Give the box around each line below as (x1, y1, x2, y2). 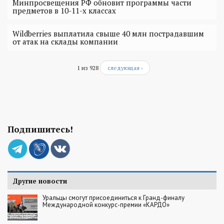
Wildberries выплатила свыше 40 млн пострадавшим (12, 28, 204, 39)
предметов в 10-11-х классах (12, 5, 116, 16)
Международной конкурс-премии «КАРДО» (42, 200, 169, 209)
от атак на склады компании (12, 36, 118, 47)
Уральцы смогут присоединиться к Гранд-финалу (42, 193, 184, 202)
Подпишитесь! (7, 123, 73, 135)
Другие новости (12, 176, 67, 186)
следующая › (107, 64, 142, 72)
